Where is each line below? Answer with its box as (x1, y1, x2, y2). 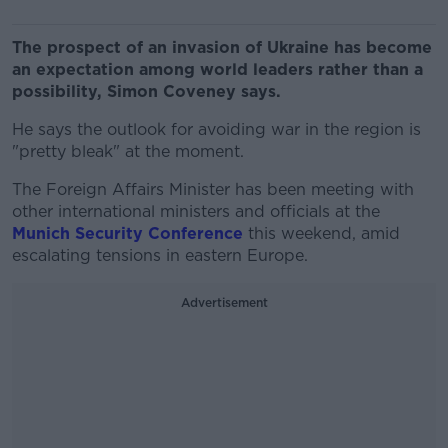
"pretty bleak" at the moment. (12, 142, 244, 161)
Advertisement (180, 295, 268, 310)
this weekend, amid (243, 224, 400, 243)
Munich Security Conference (12, 224, 243, 243)
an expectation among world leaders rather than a (12, 60, 423, 79)
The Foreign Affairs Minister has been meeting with (12, 180, 414, 199)
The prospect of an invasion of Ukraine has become (12, 38, 432, 57)
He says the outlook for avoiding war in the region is (12, 120, 421, 139)
